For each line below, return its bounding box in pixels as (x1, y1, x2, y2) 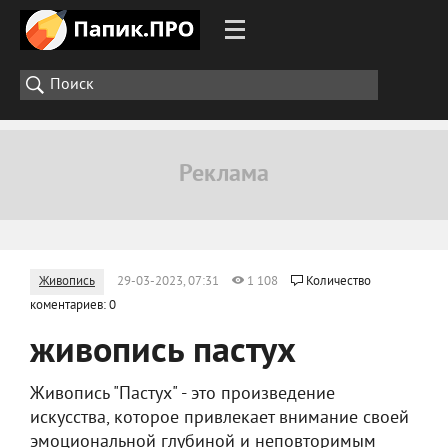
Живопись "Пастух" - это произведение (30, 383, 335, 406)
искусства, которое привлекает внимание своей (30, 407, 409, 430)
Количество (306, 274, 371, 290)
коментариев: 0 (30, 298, 116, 314)
